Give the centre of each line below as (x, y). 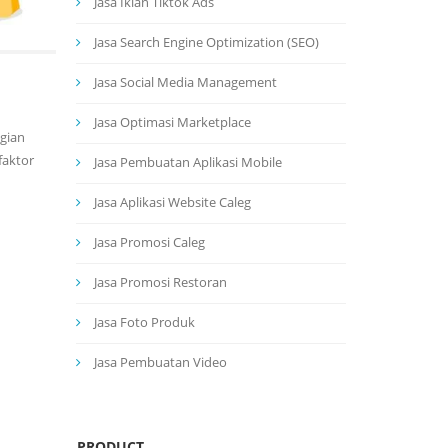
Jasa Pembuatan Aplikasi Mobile (188, 162)
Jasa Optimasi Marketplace (172, 122)
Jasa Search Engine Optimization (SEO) (206, 42)
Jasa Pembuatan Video (160, 362)
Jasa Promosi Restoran (160, 282)
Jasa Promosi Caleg (149, 242)
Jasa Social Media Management (185, 82)
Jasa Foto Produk (144, 322)
